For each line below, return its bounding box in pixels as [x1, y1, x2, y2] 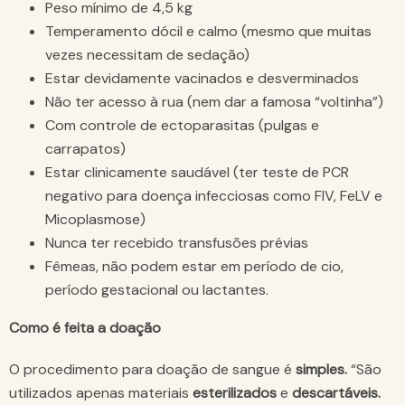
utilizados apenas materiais [9, 383, 193, 403]
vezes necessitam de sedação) [45, 45, 250, 65]
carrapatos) [45, 139, 126, 159]
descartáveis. [292, 383, 381, 403]
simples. [296, 360, 347, 380]
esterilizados [193, 383, 277, 403]
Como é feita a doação [9, 318, 161, 338]
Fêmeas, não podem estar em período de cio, [45, 257, 344, 277]
